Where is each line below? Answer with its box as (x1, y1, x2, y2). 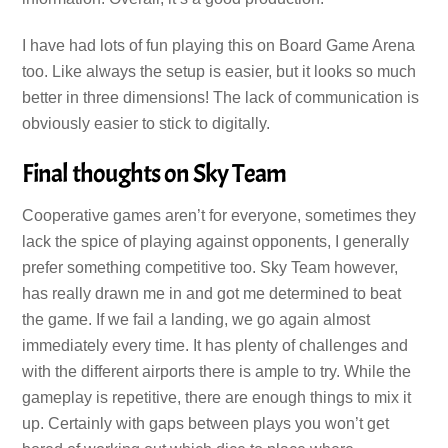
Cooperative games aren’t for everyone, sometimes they (22, 207, 417, 225)
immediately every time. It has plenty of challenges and (22, 337, 409, 355)
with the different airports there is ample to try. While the (22, 363, 412, 381)
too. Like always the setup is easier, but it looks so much (22, 62, 417, 80)
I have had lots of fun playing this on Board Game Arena (22, 36, 416, 54)
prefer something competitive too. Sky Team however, (22, 259, 399, 277)
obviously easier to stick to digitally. (22, 114, 271, 132)
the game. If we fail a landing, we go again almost (22, 311, 371, 329)
